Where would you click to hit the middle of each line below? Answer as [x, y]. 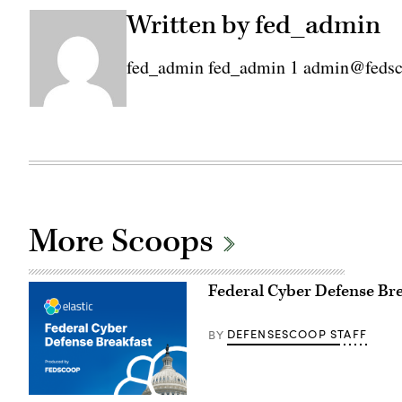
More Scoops [125, 242]
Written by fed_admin [253, 26]
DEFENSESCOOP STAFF [297, 334]
